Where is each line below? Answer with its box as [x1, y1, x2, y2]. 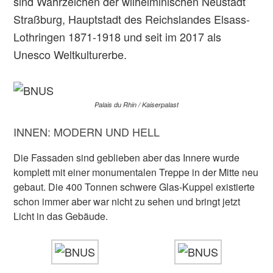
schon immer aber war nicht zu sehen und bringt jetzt [13, 194, 241, 208]
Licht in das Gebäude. [13, 209, 108, 223]
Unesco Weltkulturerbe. [13, 46, 127, 62]
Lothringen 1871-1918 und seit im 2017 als [13, 29, 222, 44]
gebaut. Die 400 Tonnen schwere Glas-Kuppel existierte [13, 180, 255, 194]
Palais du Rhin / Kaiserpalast [94, 100, 179, 109]
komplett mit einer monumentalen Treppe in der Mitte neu [13, 165, 259, 179]
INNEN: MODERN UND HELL [13, 124, 160, 140]
